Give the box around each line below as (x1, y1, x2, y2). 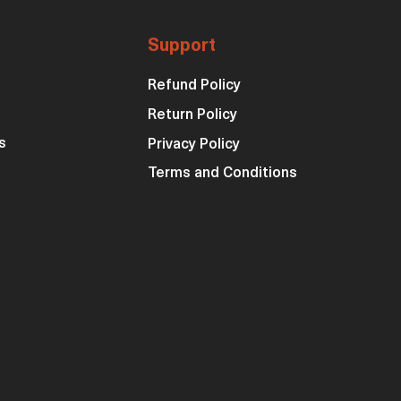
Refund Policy (148, 79, 242, 93)
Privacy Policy (148, 138, 241, 152)
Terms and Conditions (148, 166, 298, 181)
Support (148, 38, 217, 55)
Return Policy (148, 108, 238, 123)
